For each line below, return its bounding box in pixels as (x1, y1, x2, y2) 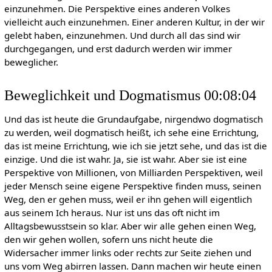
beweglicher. (4, 55, 58, 68)
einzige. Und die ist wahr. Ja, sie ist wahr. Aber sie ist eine (4, 153, 247, 166)
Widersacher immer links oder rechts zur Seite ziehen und (4, 246, 251, 259)
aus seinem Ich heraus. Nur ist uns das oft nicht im (4, 206, 220, 219)
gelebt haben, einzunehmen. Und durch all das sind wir (4, 29, 240, 41)
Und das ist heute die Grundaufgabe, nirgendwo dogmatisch (4, 113, 263, 126)
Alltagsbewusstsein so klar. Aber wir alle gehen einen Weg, (4, 220, 256, 233)
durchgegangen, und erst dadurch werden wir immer (4, 42, 232, 55)
